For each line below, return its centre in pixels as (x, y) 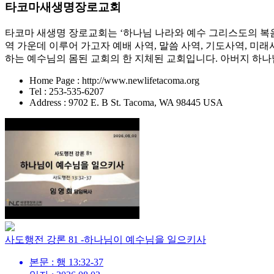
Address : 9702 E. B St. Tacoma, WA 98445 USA (126, 103)
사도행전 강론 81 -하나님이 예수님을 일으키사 (106, 240)
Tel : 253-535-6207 (67, 92)
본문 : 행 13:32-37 (66, 262)
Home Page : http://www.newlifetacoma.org (114, 81)
